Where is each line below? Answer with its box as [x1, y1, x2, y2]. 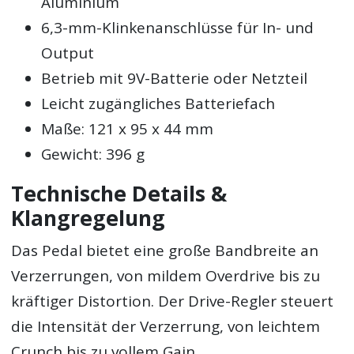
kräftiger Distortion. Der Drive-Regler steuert [11, 291, 334, 312]
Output [41, 42, 95, 63]
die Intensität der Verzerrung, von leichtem [11, 316, 321, 337]
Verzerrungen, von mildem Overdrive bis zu [11, 265, 321, 287]
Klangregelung [11, 203, 166, 232]
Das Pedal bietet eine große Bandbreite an [11, 240, 319, 262]
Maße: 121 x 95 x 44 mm [41, 118, 214, 139]
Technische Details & [11, 179, 228, 208]
